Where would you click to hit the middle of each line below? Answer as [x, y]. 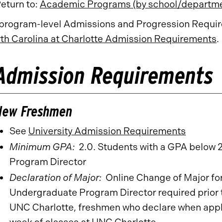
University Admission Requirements [107, 131]
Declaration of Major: [55, 178]
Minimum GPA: [44, 147]
